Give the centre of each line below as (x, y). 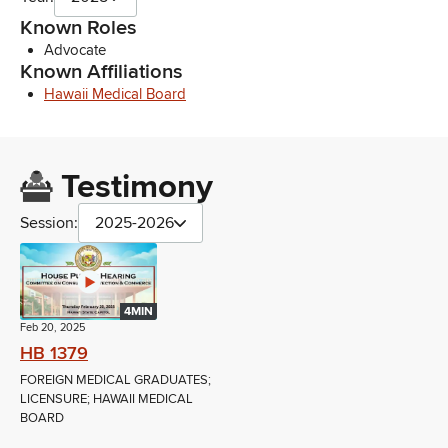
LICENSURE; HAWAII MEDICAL (106, 399)
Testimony (136, 187)
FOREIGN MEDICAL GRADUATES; (115, 380)
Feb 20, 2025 (52, 328)
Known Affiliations (101, 72)
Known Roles (78, 28)
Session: (49, 223)
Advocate (75, 50)
